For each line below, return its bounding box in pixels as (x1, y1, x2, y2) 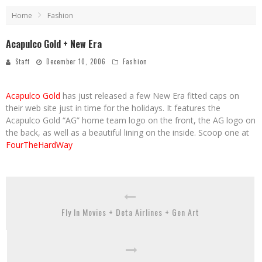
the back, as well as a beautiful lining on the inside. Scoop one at (6, 127, 249, 138)
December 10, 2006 (46, 57, 106, 66)
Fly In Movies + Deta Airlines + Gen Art (61, 206, 199, 218)
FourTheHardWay (6, 139, 73, 150)
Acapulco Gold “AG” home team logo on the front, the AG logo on (6, 115, 256, 126)
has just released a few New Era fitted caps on (60, 90, 239, 101)
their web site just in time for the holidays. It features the (6, 102, 220, 113)
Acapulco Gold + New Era (6, 37, 102, 51)
